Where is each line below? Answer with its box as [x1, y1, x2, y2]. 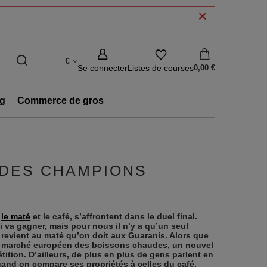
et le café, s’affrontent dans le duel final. [30, 212, 198, 221]
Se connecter [77, 63, 128, 73]
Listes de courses [128, 63, 194, 73]
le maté [1, 212, 31, 221]
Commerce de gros [17, 95, 104, 105]
